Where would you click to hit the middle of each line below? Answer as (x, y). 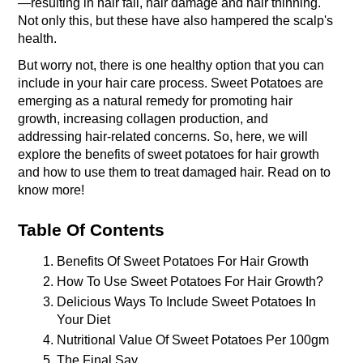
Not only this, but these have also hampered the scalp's (176, 20)
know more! (51, 190)
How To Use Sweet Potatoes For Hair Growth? (190, 282)
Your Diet (84, 320)
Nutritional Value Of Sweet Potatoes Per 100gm (193, 340)
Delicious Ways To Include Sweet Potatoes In (187, 302)
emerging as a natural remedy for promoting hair (156, 100)
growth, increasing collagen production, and (143, 118)
